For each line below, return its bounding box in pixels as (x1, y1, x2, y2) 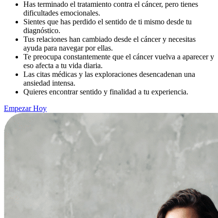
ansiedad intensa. (23, 78, 75, 87)
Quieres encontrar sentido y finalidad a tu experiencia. (23, 87, 188, 96)
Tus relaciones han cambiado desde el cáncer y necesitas (23, 35, 196, 43)
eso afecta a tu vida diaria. (23, 61, 103, 70)
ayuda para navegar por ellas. (23, 43, 113, 52)
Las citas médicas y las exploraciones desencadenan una (23, 70, 195, 78)
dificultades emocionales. (23, 8, 100, 17)
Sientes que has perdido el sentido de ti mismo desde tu (23, 17, 192, 26)
